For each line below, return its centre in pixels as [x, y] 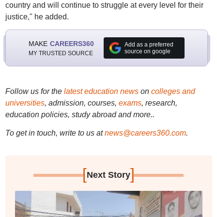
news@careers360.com [145, 133]
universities [25, 103]
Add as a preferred [149, 45]
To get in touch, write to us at [54, 133]
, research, [159, 103]
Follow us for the [34, 91]
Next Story [108, 175]
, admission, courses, [81, 103]
